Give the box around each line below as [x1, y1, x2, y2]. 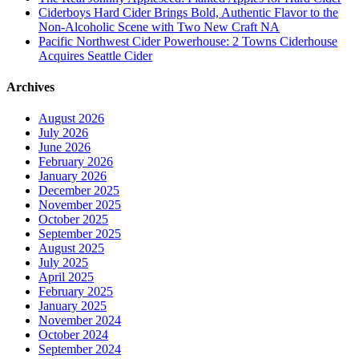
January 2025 [38, 299, 107, 313]
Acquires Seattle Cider [38, 48, 152, 63]
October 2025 [38, 212, 108, 227]
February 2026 [38, 155, 113, 169]
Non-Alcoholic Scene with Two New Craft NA [38, 19, 280, 34]
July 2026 [38, 126, 88, 140]
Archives [6, 80, 54, 95]
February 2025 [38, 284, 113, 299]
